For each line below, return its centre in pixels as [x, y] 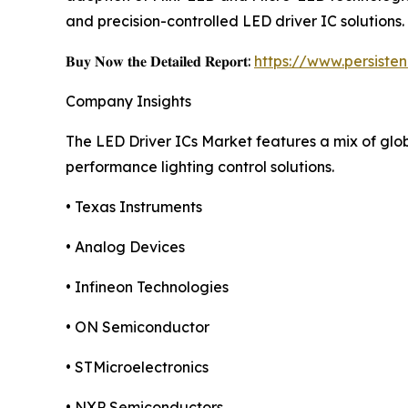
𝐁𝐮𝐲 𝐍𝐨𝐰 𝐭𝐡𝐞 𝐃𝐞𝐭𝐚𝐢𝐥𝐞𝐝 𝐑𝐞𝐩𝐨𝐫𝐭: [160, 61]
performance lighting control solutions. [200, 167]
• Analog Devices [125, 247]
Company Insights [128, 102]
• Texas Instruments [134, 207]
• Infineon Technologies [147, 287]
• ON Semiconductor [138, 327]
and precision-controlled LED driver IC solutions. [235, 21]
